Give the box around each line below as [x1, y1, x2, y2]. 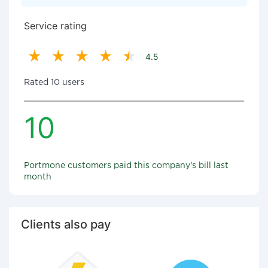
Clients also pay [21, 217, 111, 232]
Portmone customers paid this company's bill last [24, 162, 229, 169]
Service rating [24, 20, 87, 32]
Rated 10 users [24, 79, 84, 86]
